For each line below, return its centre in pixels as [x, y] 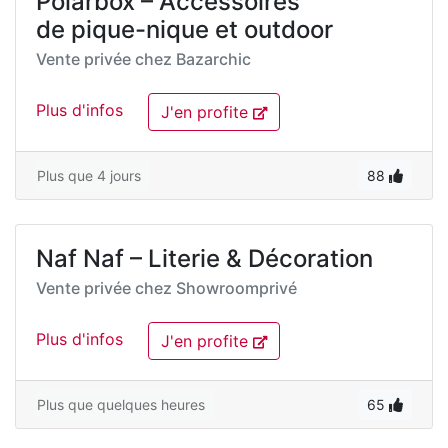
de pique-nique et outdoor [184, 29]
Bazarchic [213, 59]
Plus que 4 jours [89, 175]
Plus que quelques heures [121, 404]
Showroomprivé [236, 288]
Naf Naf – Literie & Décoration [204, 258]
